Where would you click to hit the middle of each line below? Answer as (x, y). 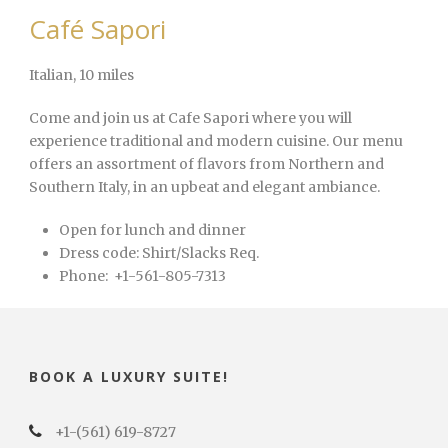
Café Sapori (97, 29)
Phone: (83, 276)
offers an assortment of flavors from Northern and (206, 164)
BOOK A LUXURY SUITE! (129, 377)
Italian (51, 75)
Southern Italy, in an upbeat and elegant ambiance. (204, 187)
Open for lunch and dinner (152, 230)
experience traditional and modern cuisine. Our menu (216, 141)
